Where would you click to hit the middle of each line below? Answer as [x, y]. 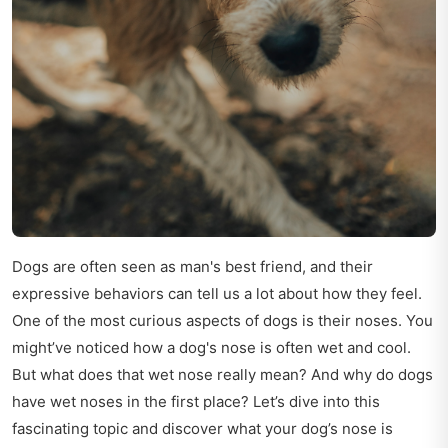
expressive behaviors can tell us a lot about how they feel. [217, 293]
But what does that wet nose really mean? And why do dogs [222, 374]
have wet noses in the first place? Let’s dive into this [196, 401]
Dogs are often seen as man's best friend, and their [192, 266]
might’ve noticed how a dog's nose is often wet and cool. [211, 347]
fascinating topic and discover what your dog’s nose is [202, 428]
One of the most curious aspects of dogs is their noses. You [222, 320]
